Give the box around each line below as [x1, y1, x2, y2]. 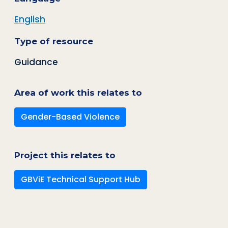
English [14, 13, 45, 25]
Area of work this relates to [14, 87, 142, 98]
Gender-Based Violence [21, 111, 120, 123]
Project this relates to [14, 149, 116, 160]
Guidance [14, 56, 58, 69]
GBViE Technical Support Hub [21, 173, 140, 185]
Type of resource [14, 35, 93, 46]
